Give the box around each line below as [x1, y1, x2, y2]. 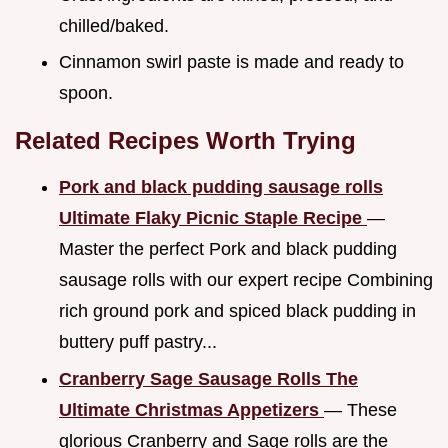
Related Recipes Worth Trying [15, 127, 356, 155]
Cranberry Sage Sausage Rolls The [59, 368, 358, 389]
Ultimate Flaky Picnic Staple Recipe [59, 208, 367, 229]
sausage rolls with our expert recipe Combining [59, 270, 433, 291]
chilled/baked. [59, 15, 169, 36]
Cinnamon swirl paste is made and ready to [59, 52, 404, 73]
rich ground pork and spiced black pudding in [59, 301, 416, 322]
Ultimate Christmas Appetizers [59, 399, 324, 420]
